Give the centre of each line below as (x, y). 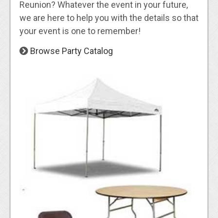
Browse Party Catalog (71, 51)
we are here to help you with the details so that (109, 18)
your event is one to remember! (80, 31)
